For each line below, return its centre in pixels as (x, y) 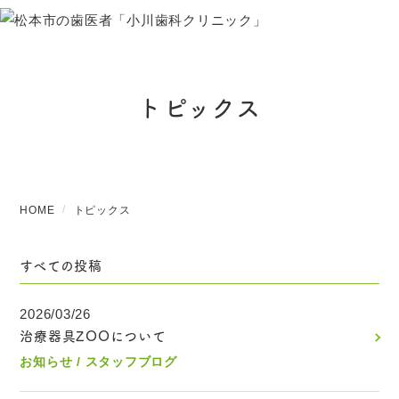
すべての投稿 (61, 265)
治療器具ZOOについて (93, 335)
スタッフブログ (131, 362)
